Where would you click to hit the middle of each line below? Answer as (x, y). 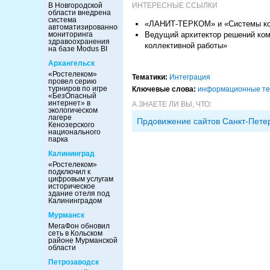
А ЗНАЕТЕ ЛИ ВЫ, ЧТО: (172, 104)
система (62, 20)
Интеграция (190, 77)
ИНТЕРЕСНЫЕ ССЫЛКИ (175, 5)
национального (74, 132)
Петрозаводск (74, 262)
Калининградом (75, 201)
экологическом (73, 110)
